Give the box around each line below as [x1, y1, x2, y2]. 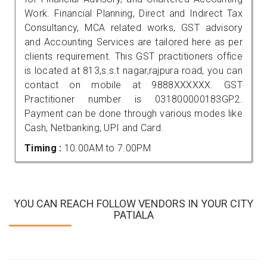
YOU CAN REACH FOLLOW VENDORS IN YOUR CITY [14, 197, 253, 210]
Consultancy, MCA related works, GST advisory [24, 21, 243, 33]
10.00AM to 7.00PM [64, 142, 151, 154]
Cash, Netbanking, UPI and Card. [24, 122, 164, 133]
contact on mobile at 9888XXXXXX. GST [24, 79, 243, 91]
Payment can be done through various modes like [24, 107, 243, 119]
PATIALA [113, 208, 154, 221]
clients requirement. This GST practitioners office [24, 50, 243, 62]
